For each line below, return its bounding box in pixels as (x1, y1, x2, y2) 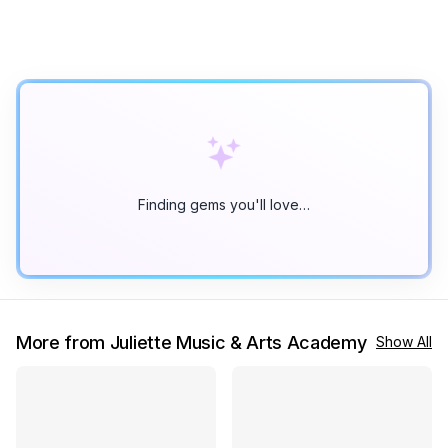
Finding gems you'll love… (138, 196, 310, 214)
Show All (376, 333, 432, 351)
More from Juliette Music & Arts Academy (16, 332, 367, 354)
